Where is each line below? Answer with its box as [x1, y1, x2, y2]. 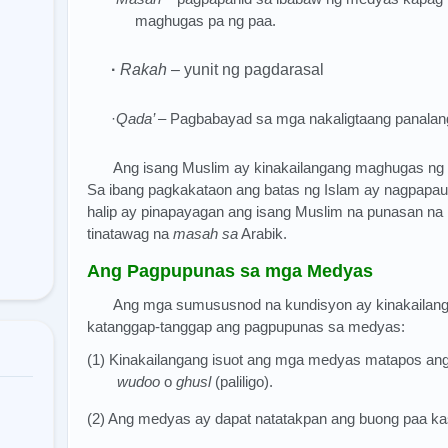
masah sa [173, 225, 238, 242]
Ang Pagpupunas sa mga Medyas [87, 261, 373, 281]
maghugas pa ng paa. [135, 12, 276, 29]
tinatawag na [87, 225, 173, 242]
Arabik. [238, 225, 287, 242]
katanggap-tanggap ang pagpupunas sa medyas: [87, 317, 405, 335]
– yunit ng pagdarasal [167, 61, 324, 78]
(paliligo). [211, 373, 274, 391]
